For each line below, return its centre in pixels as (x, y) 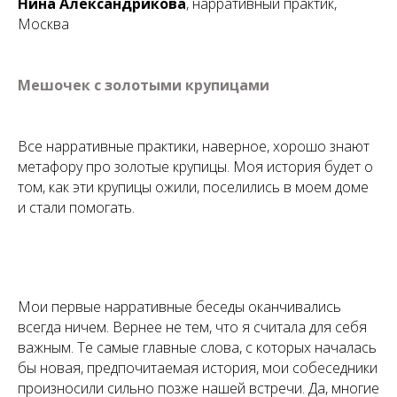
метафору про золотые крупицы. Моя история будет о (195, 167)
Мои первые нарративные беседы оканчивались (179, 307)
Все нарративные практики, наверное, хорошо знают (194, 146)
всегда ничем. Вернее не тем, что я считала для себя (192, 327)
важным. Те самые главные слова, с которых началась (197, 347)
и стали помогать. (76, 207)
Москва (43, 24)
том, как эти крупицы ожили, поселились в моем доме (193, 187)
